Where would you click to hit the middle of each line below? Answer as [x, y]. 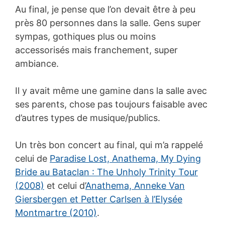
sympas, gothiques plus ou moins [85, 36]
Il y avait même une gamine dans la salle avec [111, 90]
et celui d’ [65, 185]
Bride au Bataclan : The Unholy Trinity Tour [106, 172]
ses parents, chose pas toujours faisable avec [111, 104]
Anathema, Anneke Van [135, 185]
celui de [32, 158]
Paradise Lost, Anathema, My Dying [125, 158]
